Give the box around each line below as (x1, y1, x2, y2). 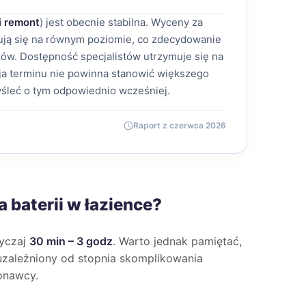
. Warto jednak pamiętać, (113, 234, 242, 248)
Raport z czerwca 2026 (133, 120, 226, 130)
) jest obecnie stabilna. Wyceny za (39, 16, 203, 29)
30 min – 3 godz (29, 234, 113, 248)
